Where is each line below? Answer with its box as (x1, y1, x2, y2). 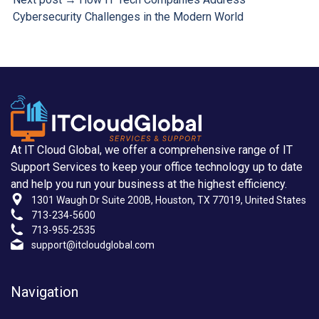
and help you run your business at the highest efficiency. (11, 177, 287, 191)
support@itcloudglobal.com (31, 239, 155, 251)
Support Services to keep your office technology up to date (11, 160, 303, 174)
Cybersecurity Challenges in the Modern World (13, 10, 244, 23)
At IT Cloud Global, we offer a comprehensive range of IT (11, 143, 293, 157)
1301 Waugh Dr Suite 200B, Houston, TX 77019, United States (31, 194, 306, 206)
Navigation (11, 283, 78, 300)
